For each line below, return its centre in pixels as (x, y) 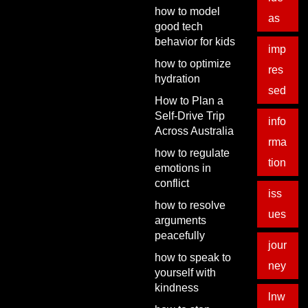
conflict (172, 183)
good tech (179, 26)
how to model (187, 11)
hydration (177, 79)
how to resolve (190, 205)
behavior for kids (195, 42)
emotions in (183, 168)
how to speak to (193, 257)
